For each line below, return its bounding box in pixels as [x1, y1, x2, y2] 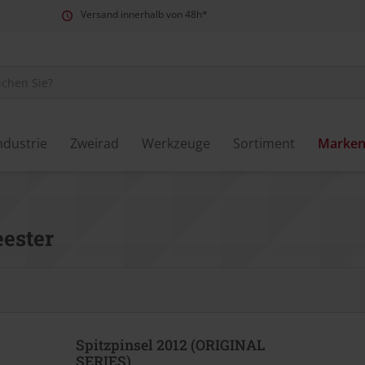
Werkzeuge [142, 134, 210, 152]
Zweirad [70, 134, 119, 152]
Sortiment [233, 134, 295, 152]
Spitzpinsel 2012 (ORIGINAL [75, 336, 265, 354]
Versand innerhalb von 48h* [80, 7, 208, 22]
